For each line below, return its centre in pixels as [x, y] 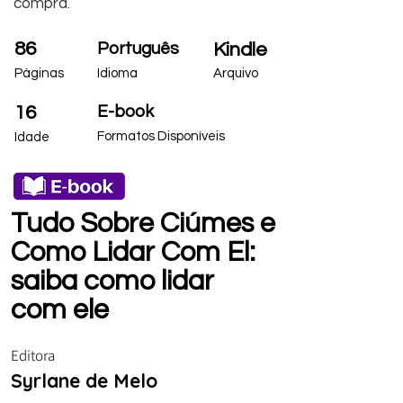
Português [138, 48]
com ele [60, 310]
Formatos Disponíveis [161, 136]
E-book [125, 111]
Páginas [39, 73]
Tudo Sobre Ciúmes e [143, 224]
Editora [33, 355]
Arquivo [236, 73]
